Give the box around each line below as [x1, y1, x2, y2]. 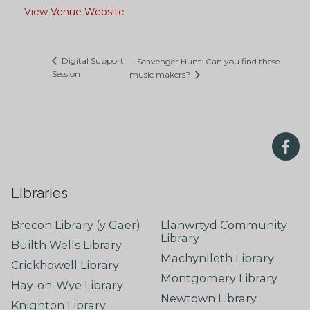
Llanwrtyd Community [161, 218, 287, 232]
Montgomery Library [161, 271, 277, 286]
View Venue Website [24, 6, 125, 19]
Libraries [10, 185, 68, 202]
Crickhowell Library [10, 258, 119, 273]
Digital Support [60, 55, 124, 66]
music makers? [129, 69, 192, 80]
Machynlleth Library [161, 251, 274, 266]
